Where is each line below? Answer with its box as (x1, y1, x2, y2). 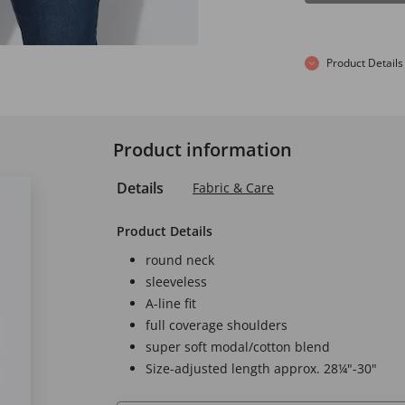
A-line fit (146, 294, 196, 312)
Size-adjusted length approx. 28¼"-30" (146, 359, 377, 377)
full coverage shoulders (146, 316, 287, 334)
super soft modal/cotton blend (146, 337, 330, 355)
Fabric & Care (193, 178, 274, 196)
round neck (146, 250, 214, 268)
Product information (113, 137, 292, 162)
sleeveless (146, 272, 207, 290)
